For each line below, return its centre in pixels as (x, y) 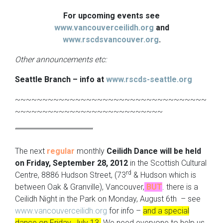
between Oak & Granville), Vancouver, (80, 187)
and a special (166, 211)
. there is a (180, 187)
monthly (91, 151)
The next (31, 151)
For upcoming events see (111, 15)
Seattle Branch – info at (60, 79)
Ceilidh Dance (132, 151)
